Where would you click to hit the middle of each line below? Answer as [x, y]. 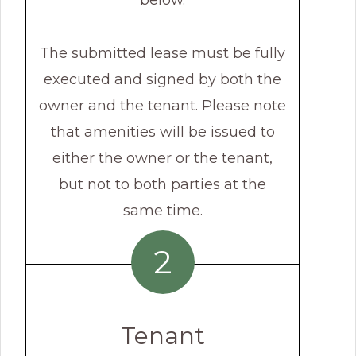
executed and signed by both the [163, 80]
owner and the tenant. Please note [163, 106]
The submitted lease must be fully [163, 54]
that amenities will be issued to [163, 132]
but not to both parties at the [163, 185]
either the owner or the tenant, [163, 159]
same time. [163, 211]
